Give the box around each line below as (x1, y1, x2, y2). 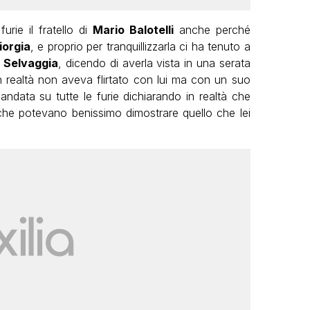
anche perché (173, 23, 250, 37)
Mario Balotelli (92, 23, 174, 37)
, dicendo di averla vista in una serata (58, 56, 250, 71)
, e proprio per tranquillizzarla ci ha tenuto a (30, 39, 250, 54)
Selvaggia (3, 56, 59, 71)
